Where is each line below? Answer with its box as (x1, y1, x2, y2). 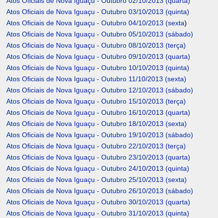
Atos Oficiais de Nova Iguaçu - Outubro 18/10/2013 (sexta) (6, 120, 187, 128)
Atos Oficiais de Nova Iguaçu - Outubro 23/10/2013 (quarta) (6, 153, 191, 162)
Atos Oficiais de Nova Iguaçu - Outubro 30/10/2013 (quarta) (6, 198, 191, 206)
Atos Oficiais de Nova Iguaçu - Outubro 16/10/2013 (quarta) (6, 109, 191, 117)
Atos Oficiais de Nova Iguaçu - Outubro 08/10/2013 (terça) (6, 41, 186, 50)
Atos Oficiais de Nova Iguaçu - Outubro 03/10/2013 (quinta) (6, 8, 190, 16)
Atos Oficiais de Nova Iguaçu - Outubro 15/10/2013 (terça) (6, 97, 186, 106)
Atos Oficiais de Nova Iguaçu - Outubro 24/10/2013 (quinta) (6, 164, 190, 173)
